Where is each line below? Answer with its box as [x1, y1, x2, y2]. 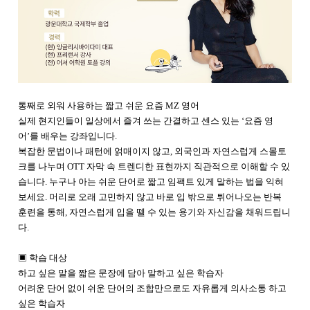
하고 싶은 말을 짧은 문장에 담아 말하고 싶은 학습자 [18, 267, 224, 278]
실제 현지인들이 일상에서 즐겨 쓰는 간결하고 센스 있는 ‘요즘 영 [18, 115, 273, 126]
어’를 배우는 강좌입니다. [18, 130, 119, 141]
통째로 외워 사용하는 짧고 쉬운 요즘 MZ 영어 [18, 100, 199, 111]
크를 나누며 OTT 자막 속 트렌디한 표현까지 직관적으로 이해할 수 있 [18, 161, 290, 172]
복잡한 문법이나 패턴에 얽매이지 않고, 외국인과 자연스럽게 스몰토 [18, 145, 286, 156]
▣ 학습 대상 [18, 252, 67, 263]
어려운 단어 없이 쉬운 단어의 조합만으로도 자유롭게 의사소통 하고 [18, 282, 286, 293]
